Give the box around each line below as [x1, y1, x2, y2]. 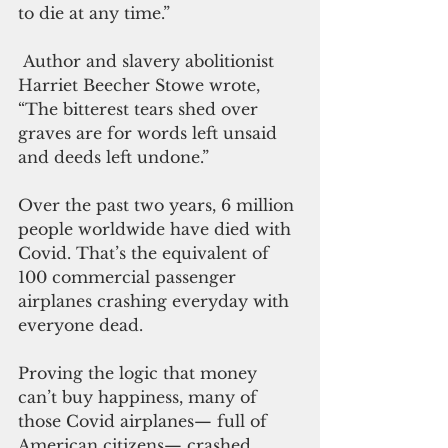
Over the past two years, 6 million [18, 194, 299, 215]
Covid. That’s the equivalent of [18, 242, 274, 263]
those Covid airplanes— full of [18, 410, 272, 431]
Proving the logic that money [18, 362, 262, 383]
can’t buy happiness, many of [18, 386, 262, 407]
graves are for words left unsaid [18, 122, 282, 143]
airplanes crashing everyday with [18, 290, 294, 311]
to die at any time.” [18, 2, 175, 23]
